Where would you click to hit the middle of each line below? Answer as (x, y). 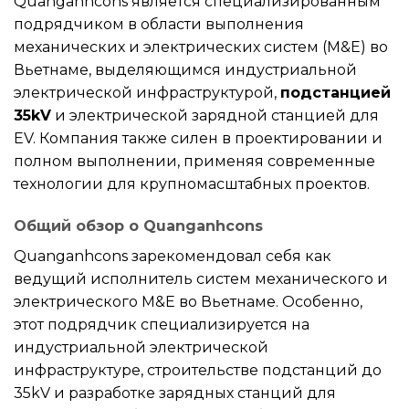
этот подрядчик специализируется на (162, 324)
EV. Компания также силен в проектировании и (198, 139)
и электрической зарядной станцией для (215, 116)
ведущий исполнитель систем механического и (201, 278)
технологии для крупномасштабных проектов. (192, 184)
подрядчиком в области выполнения (159, 25)
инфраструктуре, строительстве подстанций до (198, 370)
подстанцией (336, 93)
